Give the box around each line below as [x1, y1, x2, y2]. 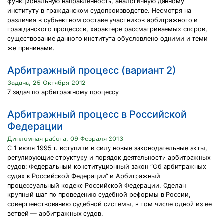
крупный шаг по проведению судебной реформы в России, [7, 191, 191, 198]
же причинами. [7, 44, 55, 52]
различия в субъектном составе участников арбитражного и [7, 16, 198, 24]
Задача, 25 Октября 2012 [7, 79, 86, 86]
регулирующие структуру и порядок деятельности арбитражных [7, 154, 211, 161]
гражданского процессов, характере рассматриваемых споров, [7, 26, 207, 33]
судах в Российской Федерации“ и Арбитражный [7, 172, 160, 180]
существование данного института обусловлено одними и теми [7, 35, 208, 42]
